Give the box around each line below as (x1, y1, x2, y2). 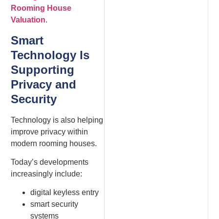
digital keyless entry (30, 188, 99, 197)
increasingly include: (11, 170, 83, 178)
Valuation (11, 16, 46, 24)
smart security (30, 200, 79, 209)
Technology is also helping (11, 115, 104, 124)
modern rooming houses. (11, 139, 97, 148)
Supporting (11, 63, 75, 76)
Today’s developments (11, 158, 89, 167)
